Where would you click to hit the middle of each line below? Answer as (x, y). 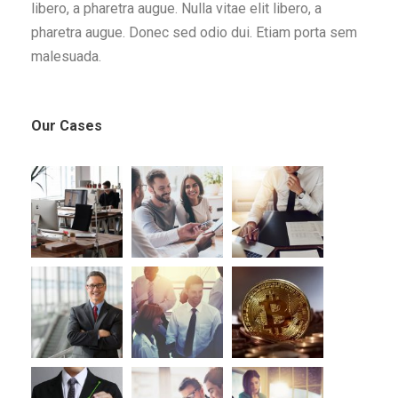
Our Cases (67, 126)
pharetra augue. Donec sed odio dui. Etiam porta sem (194, 33)
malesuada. (66, 57)
